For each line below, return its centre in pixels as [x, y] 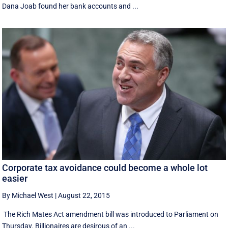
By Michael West [28, 195]
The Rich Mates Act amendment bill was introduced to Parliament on [110, 214]
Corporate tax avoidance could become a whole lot [105, 167]
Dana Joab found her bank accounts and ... [70, 6]
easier [15, 178]
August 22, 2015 [84, 195]
